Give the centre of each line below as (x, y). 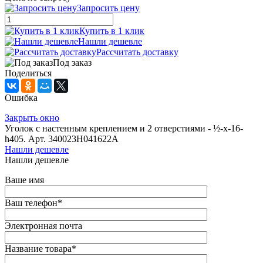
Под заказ (72, 63)
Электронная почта (43, 226)
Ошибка (21, 98)
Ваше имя (24, 180)
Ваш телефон (31, 203)
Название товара (38, 249)
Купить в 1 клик (112, 31)
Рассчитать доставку (137, 52)
